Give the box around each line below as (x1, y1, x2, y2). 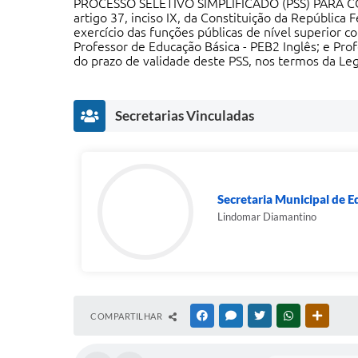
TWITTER (268, 311, 305, 320)
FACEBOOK (210, 311, 257, 320)
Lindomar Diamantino (217, 210, 316, 223)
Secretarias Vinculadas (115, 107, 254, 124)
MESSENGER (239, 311, 289, 320)
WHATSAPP (296, 311, 343, 320)
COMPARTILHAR (90, 311, 165, 321)
